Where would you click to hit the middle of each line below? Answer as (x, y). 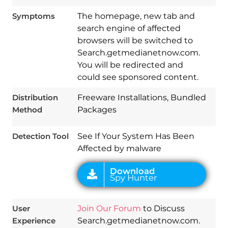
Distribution (35, 97)
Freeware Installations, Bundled (141, 97)
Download (120, 73)
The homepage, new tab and (136, 16)
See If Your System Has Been (136, 136)
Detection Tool (40, 136)
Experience (34, 220)
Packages (97, 109)
